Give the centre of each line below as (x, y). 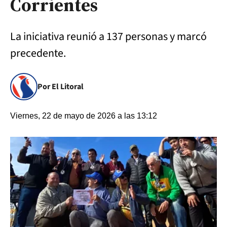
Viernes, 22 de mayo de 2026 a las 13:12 (84, 116)
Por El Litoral (61, 87)
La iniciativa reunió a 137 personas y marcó (108, 36)
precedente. (38, 53)
